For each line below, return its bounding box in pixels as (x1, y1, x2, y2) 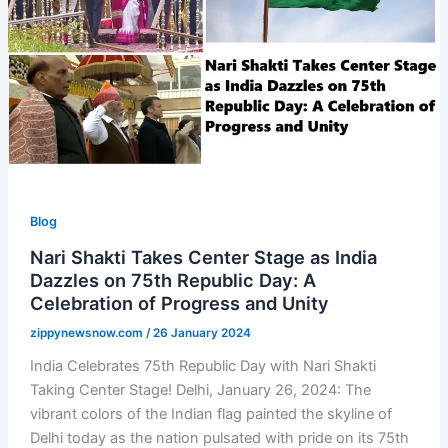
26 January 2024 (152, 326, 251, 341)
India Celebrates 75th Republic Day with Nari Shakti (29, 357, 376, 376)
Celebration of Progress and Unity (29, 291, 329, 314)
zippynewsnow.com (29, 326, 146, 341)
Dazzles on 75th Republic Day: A (29, 268, 316, 291)
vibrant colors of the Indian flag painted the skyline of (29, 405, 392, 424)
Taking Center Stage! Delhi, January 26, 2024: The (29, 381, 371, 400)
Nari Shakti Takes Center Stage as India (29, 245, 377, 268)
